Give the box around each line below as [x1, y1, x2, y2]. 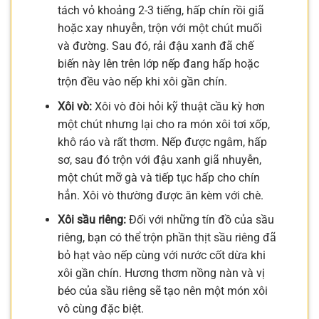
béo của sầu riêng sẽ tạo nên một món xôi [57, 284, 268, 298]
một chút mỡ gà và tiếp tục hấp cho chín [57, 170, 260, 184]
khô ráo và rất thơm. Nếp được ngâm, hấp [57, 135, 267, 149]
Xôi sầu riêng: [57, 213, 126, 227]
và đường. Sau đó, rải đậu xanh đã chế [57, 39, 253, 53]
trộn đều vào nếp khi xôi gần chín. [57, 75, 227, 89]
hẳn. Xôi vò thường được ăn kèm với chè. [57, 188, 263, 202]
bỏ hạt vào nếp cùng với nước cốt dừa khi [57, 249, 266, 263]
